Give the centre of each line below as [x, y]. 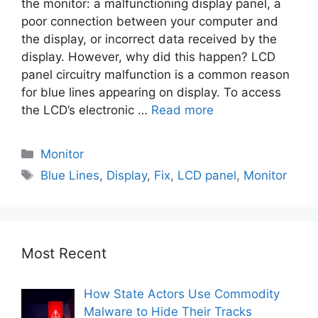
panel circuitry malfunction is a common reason [155, 75]
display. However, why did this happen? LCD [148, 57]
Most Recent [64, 254]
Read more [182, 110]
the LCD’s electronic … [86, 110]
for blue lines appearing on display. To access [151, 93]
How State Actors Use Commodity [181, 294]
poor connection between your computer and [150, 22]
